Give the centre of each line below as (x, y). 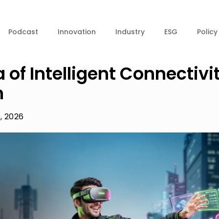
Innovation (77, 32)
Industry (130, 32)
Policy (207, 32)
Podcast (23, 32)
